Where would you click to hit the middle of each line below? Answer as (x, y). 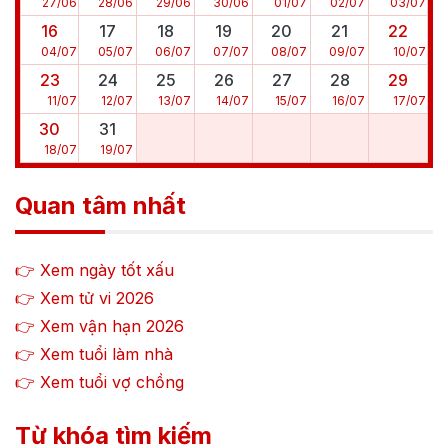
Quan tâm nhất (100, 206)
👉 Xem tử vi (65, 298)
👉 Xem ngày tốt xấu (94, 270)
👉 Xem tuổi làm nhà (94, 354)
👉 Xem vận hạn (80, 326)
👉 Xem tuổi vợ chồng (99, 382)
